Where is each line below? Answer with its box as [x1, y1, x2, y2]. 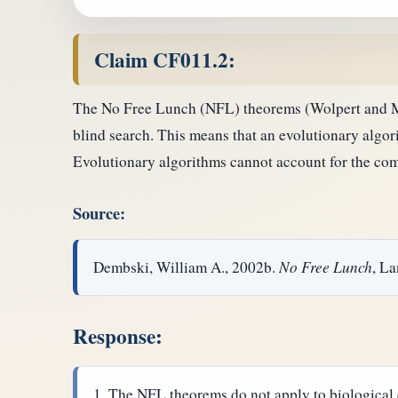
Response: [73, 321, 163, 352]
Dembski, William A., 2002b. [93, 257, 280, 278]
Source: [73, 200, 125, 225]
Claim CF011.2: [93, 44, 235, 75]
